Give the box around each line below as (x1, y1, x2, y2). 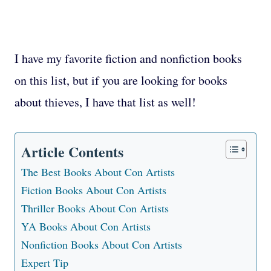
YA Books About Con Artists (21, 219, 151, 234)
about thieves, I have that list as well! (15, 94, 196, 111)
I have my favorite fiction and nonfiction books (15, 50, 242, 67)
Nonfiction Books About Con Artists (21, 237, 182, 252)
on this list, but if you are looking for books (15, 72, 227, 89)
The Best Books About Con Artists (21, 165, 175, 180)
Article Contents (21, 140, 123, 162)
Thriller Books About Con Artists (21, 201, 169, 216)
